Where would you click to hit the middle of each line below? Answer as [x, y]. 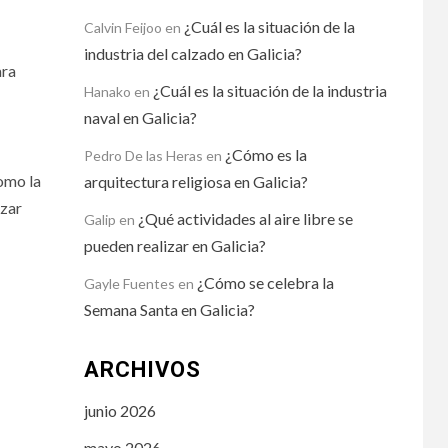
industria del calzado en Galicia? [192, 53]
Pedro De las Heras [143, 155]
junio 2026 [119, 410]
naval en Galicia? [140, 117]
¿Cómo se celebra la [265, 282]
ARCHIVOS [142, 369]
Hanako [107, 91]
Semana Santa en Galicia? [169, 309]
